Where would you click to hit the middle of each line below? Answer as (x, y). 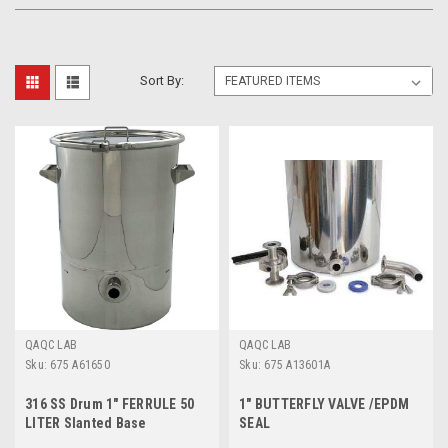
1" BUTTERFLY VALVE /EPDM (324, 403)
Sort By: (162, 80)
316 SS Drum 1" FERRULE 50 (110, 403)
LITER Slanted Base (86, 422)
